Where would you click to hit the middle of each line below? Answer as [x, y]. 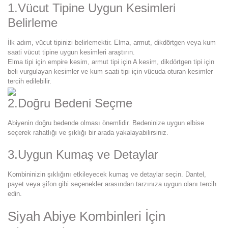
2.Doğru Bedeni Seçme [70, 103]
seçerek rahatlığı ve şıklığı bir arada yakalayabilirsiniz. [88, 133]
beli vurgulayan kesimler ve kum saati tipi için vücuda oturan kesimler [110, 72]
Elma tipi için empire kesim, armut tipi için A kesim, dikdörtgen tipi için [111, 62]
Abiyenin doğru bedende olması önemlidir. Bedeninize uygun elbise [106, 123]
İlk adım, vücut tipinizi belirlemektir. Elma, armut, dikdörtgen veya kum [112, 43]
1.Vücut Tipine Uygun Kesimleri [92, 8]
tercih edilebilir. [30, 81]
